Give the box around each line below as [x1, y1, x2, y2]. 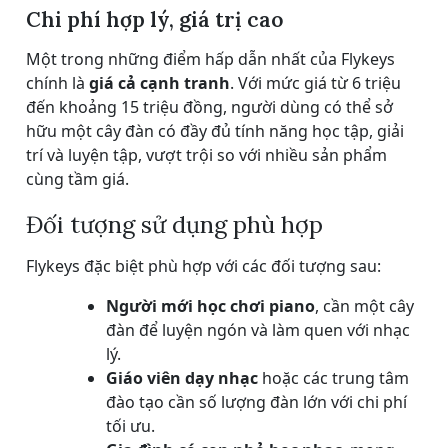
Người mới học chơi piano [106, 294, 315, 317]
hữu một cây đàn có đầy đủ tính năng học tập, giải [26, 119, 404, 142]
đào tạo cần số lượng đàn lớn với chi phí [106, 390, 407, 413]
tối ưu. [106, 414, 155, 437]
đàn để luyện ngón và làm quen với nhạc [106, 318, 410, 341]
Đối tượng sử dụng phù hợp [26, 208, 323, 239]
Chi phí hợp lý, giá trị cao [26, 5, 283, 33]
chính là [26, 71, 89, 94]
